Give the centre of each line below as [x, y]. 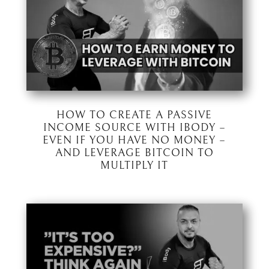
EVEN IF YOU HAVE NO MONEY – [134, 140]
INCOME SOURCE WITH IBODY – [134, 127]
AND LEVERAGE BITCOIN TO [134, 153]
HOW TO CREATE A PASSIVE [134, 115]
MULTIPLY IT [134, 165]
